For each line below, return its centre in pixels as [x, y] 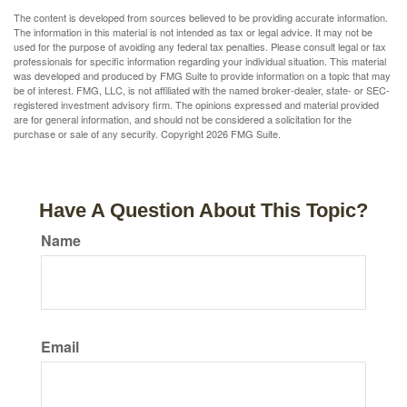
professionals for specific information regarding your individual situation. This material [200, 61]
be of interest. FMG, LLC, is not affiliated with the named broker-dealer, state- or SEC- [202, 90]
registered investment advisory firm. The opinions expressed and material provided [196, 105]
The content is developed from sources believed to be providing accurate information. [201, 18]
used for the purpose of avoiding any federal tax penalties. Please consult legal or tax [200, 47]
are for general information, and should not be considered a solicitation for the [183, 119]
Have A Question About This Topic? [203, 211]
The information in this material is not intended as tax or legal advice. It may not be [193, 32]
